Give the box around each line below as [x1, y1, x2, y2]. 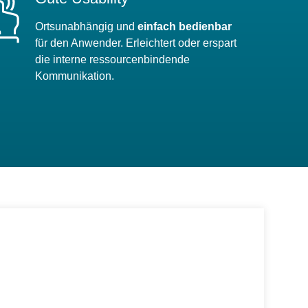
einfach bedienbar [134, 20, 232, 32]
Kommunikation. [34, 69, 114, 82]
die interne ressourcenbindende [34, 53, 190, 65]
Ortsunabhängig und [34, 20, 135, 32]
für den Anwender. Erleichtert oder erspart [34, 36, 236, 49]
